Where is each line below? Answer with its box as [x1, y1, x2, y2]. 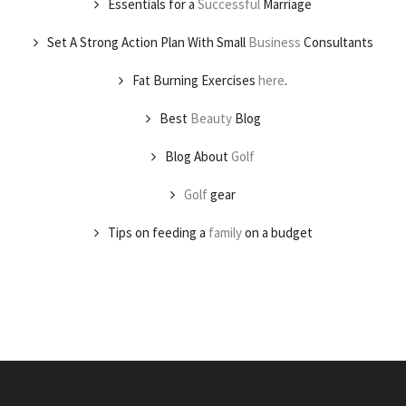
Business [247, 34, 301, 51]
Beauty [189, 110, 232, 127]
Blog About [165, 148, 231, 165]
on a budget [241, 224, 313, 241]
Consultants [300, 34, 373, 51]
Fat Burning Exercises [132, 72, 258, 89]
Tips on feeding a [107, 224, 208, 241]
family [208, 224, 242, 241]
